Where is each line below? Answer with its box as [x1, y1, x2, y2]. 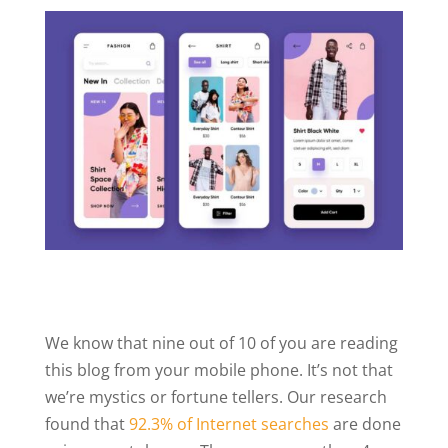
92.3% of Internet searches [128, 412, 329, 435]
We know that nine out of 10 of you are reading [44, 331, 398, 354]
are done [328, 412, 401, 435]
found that [44, 412, 129, 435]
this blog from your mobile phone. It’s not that [44, 358, 393, 381]
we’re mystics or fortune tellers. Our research [44, 385, 387, 408]
